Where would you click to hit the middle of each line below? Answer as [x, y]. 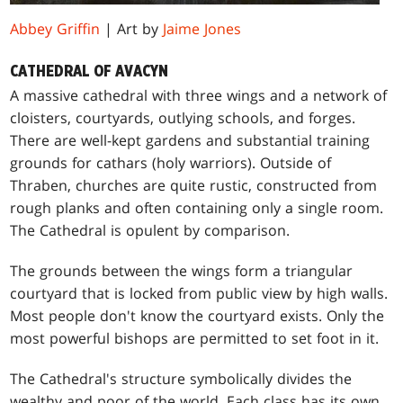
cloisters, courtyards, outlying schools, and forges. [183, 117]
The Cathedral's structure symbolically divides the [181, 378]
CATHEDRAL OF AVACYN [90, 71]
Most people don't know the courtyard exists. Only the [197, 315]
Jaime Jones [202, 28]
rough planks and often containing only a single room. [197, 207]
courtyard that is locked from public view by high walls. [199, 293]
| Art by [132, 28]
